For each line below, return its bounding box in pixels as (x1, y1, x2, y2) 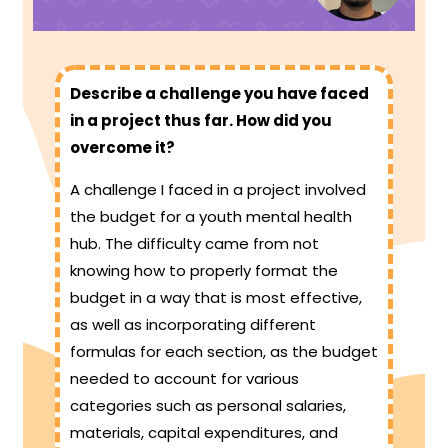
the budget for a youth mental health (70, 206, 352, 228)
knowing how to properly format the (70, 260, 338, 282)
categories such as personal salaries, (70, 395, 346, 417)
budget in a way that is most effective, (70, 287, 362, 309)
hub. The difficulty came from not (70, 233, 319, 255)
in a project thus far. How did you (70, 110, 332, 132)
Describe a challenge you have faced (70, 83, 369, 105)
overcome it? (70, 137, 175, 159)
